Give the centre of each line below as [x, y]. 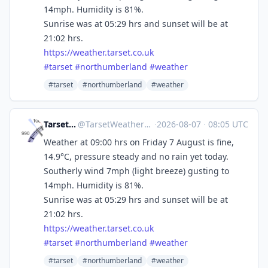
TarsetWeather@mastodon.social [115, 124]
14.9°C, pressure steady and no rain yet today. [136, 156]
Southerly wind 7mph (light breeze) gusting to [136, 171]
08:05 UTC [227, 124]
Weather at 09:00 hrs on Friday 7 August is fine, [139, 142]
